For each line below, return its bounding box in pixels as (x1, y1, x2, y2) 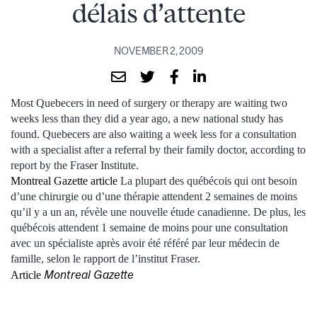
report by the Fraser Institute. (11, 158, 139, 171)
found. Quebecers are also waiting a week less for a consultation (11, 127, 296, 140)
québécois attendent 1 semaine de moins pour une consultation (11, 221, 288, 234)
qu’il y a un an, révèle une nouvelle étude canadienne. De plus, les (11, 205, 306, 218)
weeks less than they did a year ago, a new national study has (11, 112, 283, 125)
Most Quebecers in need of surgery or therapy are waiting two (11, 96, 287, 109)
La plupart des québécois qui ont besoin (120, 174, 297, 187)
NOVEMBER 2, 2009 (113, 45, 204, 57)
